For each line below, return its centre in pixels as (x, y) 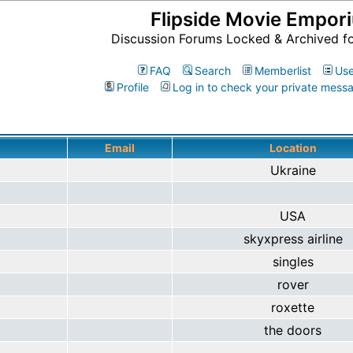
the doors (293, 330)
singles (293, 262)
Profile (133, 87)
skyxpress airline (293, 239)
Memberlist (283, 71)
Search (213, 71)
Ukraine (293, 170)
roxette (293, 307)
